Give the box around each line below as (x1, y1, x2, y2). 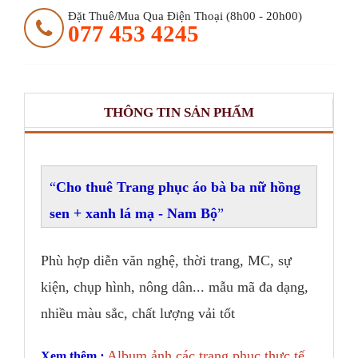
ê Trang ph (106, 179, 174, 196)
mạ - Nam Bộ (131, 205, 217, 222)
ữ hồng (257, 179, 300, 196)
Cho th (56, 179, 98, 196)
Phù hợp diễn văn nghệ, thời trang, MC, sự (41, 253, 292, 269)
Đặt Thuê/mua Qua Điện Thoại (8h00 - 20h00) (68, 10, 302, 23)
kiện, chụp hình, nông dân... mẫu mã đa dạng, (41, 279, 308, 296)
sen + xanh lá (50, 205, 131, 222)
